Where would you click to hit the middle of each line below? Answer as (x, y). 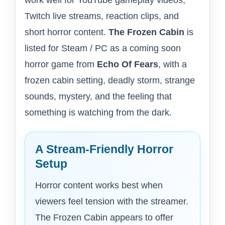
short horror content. (67, 32)
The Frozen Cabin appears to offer (104, 218)
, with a (173, 65)
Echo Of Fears (128, 65)
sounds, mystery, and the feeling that (98, 97)
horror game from (61, 65)
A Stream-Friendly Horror (104, 149)
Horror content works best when (99, 186)
